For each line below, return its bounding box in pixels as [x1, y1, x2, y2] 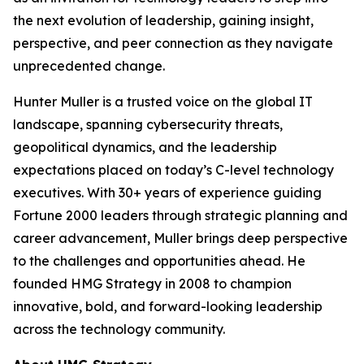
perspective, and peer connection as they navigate [13, 34, 333, 51]
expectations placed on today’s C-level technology [13, 161, 334, 178]
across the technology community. [13, 320, 225, 337]
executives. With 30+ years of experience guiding [13, 184, 322, 201]
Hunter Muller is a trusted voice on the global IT [13, 93, 313, 110]
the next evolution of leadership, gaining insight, [13, 11, 314, 28]
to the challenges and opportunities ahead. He [13, 252, 305, 269]
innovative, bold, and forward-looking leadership [13, 297, 323, 314]
